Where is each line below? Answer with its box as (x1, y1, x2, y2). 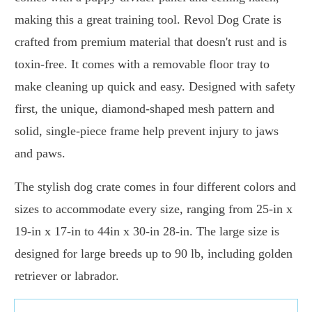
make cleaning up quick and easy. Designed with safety (15, 79, 295, 94)
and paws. (15, 146, 65, 161)
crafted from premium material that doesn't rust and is (15, 35, 287, 49)
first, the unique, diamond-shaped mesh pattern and (15, 102, 274, 116)
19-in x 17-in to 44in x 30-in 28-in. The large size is (15, 224, 279, 239)
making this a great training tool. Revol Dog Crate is (15, 13, 281, 27)
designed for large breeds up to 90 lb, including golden (15, 247, 292, 261)
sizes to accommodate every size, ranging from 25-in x (15, 202, 292, 217)
